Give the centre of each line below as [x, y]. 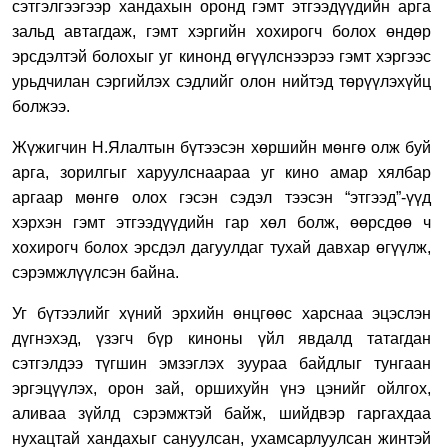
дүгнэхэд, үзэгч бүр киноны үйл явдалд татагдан [221, 338]
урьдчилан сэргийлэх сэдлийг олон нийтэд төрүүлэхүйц [221, 81]
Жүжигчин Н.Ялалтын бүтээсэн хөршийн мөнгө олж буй [221, 147]
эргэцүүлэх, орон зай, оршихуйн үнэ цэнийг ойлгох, [221, 388]
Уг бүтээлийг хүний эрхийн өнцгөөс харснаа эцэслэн [221, 313]
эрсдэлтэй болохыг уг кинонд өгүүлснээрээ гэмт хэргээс [221, 56]
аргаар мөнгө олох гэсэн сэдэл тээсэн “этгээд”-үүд [221, 197]
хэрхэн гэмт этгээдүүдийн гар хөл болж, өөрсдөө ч [221, 222]
